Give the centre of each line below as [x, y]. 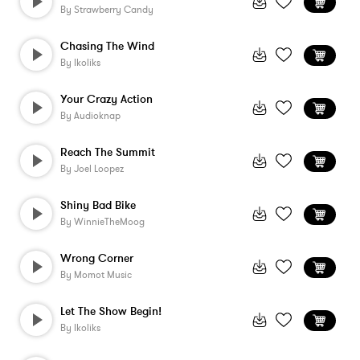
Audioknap [97, 116]
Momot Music [103, 275]
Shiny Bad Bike [98, 205]
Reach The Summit [108, 152]
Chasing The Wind [107, 46]
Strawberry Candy [114, 10]
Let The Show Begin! [111, 311]
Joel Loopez [99, 169]
